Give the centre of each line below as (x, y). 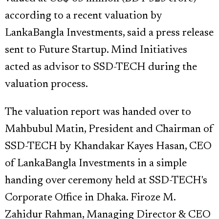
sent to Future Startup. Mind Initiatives (96, 51)
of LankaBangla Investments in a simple (96, 164)
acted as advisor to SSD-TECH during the (101, 68)
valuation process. (46, 85)
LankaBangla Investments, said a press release (109, 33)
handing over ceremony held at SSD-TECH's (106, 181)
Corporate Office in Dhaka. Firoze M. (90, 198)
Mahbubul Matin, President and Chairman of (109, 130)
